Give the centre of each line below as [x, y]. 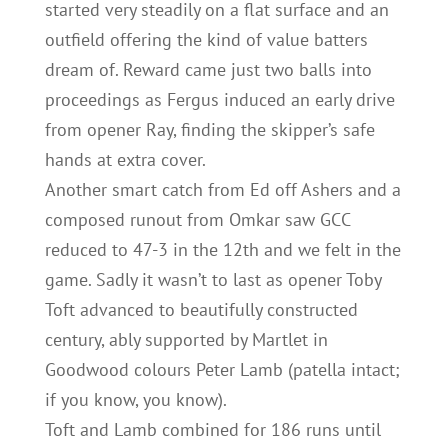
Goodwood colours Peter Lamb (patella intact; [222, 369]
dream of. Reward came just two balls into [208, 69]
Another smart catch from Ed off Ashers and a [222, 189]
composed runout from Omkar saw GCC [197, 219]
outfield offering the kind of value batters [206, 39]
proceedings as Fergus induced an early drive [219, 99]
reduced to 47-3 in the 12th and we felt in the [222, 249]
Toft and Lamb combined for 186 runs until [212, 429]
